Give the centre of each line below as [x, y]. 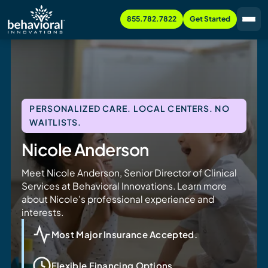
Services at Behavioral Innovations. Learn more [124, 185]
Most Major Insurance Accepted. [124, 234]
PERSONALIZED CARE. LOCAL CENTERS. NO [130, 109]
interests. [42, 212]
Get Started [210, 19]
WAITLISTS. [56, 122]
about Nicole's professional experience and [118, 199]
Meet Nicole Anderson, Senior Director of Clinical [129, 172]
